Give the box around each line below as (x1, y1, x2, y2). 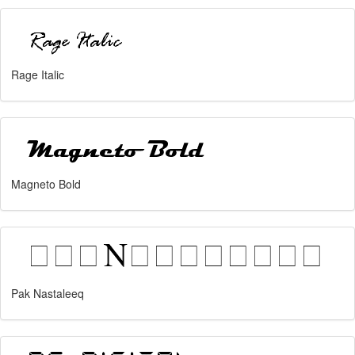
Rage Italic (11, 67, 64, 82)
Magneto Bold (11, 176, 81, 192)
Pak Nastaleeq (11, 285, 84, 301)
